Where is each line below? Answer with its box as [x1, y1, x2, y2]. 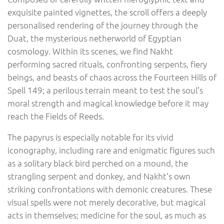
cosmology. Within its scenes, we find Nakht [7, 45, 173, 56]
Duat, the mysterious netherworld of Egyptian [7, 32, 181, 43]
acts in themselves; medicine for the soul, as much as [7, 209, 206, 221]
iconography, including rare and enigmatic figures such [7, 144, 215, 156]
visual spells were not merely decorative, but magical [7, 196, 205, 208]
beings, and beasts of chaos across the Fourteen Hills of [7, 71, 216, 82]
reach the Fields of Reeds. [7, 110, 104, 121]
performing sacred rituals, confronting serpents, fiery [7, 58, 207, 69]
